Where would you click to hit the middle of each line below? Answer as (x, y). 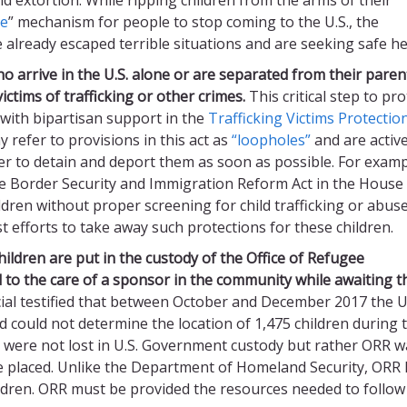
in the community (234, 279)
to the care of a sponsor (89, 279)
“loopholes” (271, 139)
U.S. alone (135, 74)
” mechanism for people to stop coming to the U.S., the (194, 21)
